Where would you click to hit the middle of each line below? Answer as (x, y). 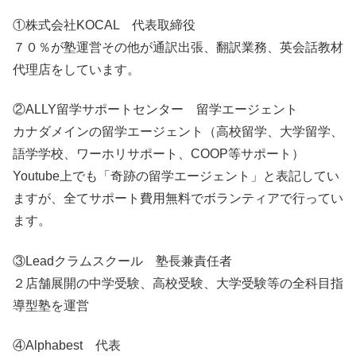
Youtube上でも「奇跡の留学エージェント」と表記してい (176, 176)
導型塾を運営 (51, 305)
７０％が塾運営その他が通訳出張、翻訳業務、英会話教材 (178, 47)
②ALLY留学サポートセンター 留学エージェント (155, 110)
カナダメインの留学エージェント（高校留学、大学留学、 (178, 132)
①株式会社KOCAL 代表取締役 (104, 25)
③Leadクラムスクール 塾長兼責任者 (122, 261)
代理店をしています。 (76, 70)
